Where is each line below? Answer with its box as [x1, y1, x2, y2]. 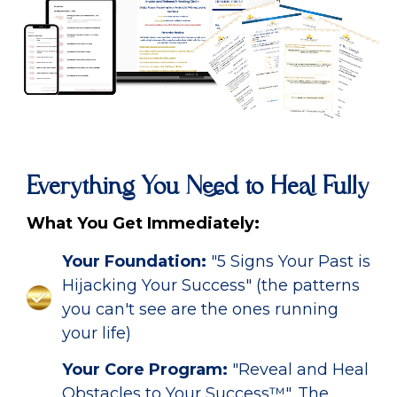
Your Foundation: [62, 251, 206, 271]
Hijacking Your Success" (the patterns [62, 275, 360, 295]
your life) [62, 323, 131, 343]
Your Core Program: [62, 359, 228, 379]
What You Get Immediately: [27, 213, 260, 233]
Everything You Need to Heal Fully [27, 173, 370, 201]
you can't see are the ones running [62, 299, 339, 319]
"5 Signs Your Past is [211, 251, 370, 271]
